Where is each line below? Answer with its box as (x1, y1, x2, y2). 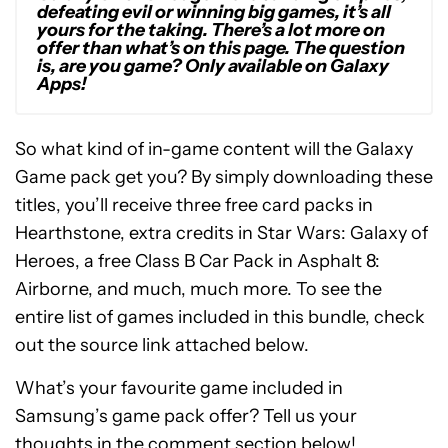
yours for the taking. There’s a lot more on (37, 18, 385, 41)
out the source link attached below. (15, 333, 309, 356)
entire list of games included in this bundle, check (15, 305, 425, 328)
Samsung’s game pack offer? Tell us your (15, 404, 357, 427)
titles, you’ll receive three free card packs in (15, 193, 373, 216)
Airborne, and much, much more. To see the (15, 277, 382, 300)
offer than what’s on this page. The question (37, 36, 405, 59)
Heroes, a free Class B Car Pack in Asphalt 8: (15, 249, 380, 272)
